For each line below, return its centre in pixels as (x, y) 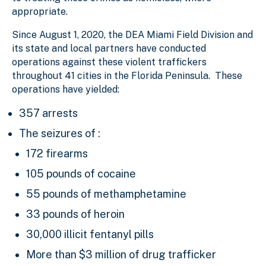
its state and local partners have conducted (109, 48)
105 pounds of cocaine (81, 173)
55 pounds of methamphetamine (106, 194)
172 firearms (57, 153)
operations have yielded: (66, 89)
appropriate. (40, 11)
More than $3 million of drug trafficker (121, 254)
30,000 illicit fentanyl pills (90, 234)
